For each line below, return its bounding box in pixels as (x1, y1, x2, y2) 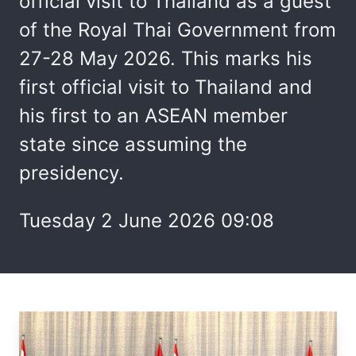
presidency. (19, 161, 124, 184)
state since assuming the (19, 133, 247, 156)
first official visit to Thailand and (19, 75, 312, 99)
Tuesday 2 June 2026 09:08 (19, 209, 274, 232)
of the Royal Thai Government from (19, 18, 336, 41)
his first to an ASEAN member (19, 104, 288, 127)
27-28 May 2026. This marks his (19, 47, 312, 70)
